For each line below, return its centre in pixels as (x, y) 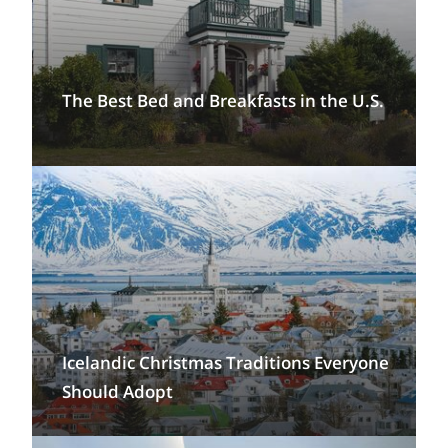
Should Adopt (117, 391)
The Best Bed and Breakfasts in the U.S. (223, 100)
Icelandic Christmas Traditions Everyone (225, 362)
